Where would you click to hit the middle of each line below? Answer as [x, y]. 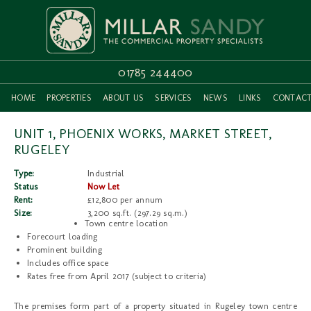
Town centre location [127, 224]
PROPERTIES [69, 98]
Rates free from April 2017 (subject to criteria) [117, 276]
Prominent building [65, 250]
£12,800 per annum [125, 200]
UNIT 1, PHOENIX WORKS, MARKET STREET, [143, 134]
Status [26, 187]
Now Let [103, 187]
